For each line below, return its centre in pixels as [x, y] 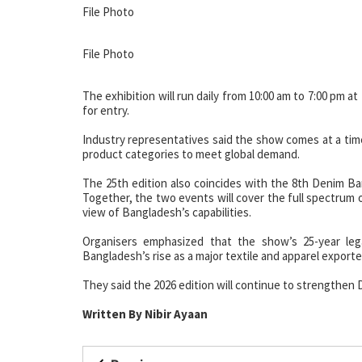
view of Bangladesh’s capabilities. [167, 213]
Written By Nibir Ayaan [145, 314]
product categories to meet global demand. [191, 154]
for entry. [106, 111]
